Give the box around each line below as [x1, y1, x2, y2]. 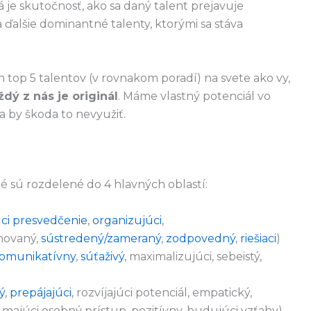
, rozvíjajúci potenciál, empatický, [72, 285, 252, 299]
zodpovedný [166, 231, 235, 245]
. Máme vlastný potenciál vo [118, 89, 271, 103]
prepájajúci [10, 285, 72, 299]
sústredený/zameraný [41, 231, 161, 245]
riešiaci [240, 231, 276, 245]
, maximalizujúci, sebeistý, [124, 249, 262, 263]
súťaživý [81, 249, 124, 263]
